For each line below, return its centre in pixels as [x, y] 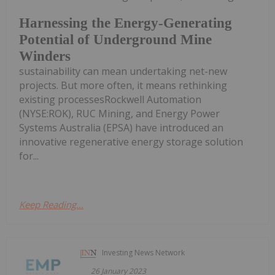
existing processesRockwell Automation [110, 100]
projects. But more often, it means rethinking [123, 86]
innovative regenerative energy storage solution [131, 142]
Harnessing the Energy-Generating [126, 23]
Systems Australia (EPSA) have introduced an [121, 128]
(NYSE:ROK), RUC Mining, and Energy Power [119, 114]
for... [29, 156]
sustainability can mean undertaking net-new [123, 72]
